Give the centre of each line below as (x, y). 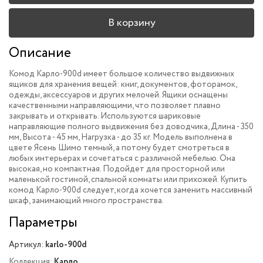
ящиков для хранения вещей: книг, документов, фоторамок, (123, 85)
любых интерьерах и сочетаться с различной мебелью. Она (122, 159)
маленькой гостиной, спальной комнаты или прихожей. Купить (128, 180)
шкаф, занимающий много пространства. (86, 201)
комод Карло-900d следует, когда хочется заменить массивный (131, 190)
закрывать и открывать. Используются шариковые (105, 116)
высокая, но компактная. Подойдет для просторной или (117, 169)
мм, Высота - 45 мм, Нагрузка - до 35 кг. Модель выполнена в (121, 137)
